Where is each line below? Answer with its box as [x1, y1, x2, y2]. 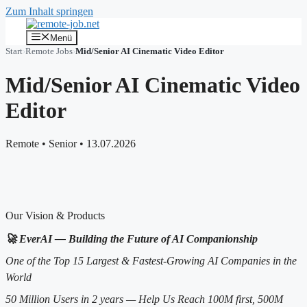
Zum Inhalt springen [5, 5, 93, 17]
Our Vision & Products [5, 210, 105, 222]
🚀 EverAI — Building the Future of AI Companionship [5, 233, 258, 245]
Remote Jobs [25, 46, 73, 57]
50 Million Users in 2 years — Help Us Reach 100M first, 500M [5, 293, 283, 306]
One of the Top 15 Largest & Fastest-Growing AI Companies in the [5, 255, 297, 267]
